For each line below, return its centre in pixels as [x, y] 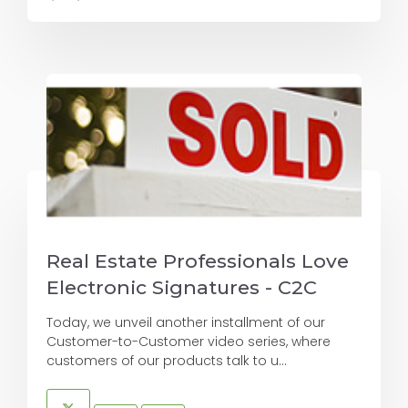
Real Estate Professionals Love [198, 261]
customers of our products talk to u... [167, 361]
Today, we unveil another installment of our [186, 323]
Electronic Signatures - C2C [182, 288]
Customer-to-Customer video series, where [189, 342]
